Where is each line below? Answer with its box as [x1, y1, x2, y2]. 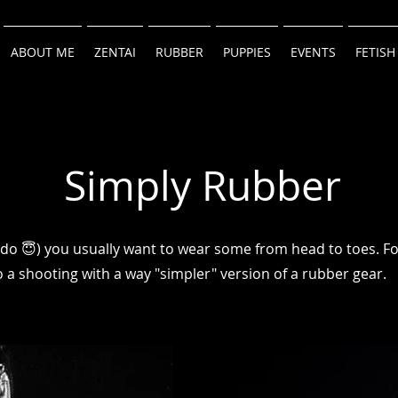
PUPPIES [223, 44, 271, 60]
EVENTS [291, 44, 336, 60]
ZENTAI [94, 44, 136, 60]
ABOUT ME [11, 44, 75, 60]
